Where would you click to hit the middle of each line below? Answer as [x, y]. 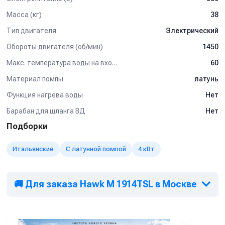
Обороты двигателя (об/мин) [55, 46]
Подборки [27, 126]
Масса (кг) [24, 14]
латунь [206, 79]
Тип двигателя [31, 30]
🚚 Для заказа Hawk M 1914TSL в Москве [105, 184]
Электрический [192, 31]
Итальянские [33, 149]
